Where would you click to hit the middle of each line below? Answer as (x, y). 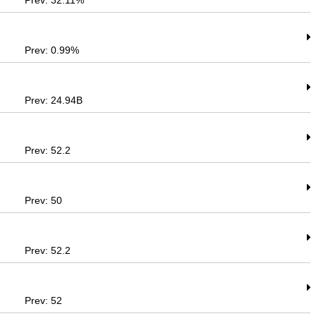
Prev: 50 (44, 200)
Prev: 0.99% (52, 50)
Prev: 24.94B (54, 100)
